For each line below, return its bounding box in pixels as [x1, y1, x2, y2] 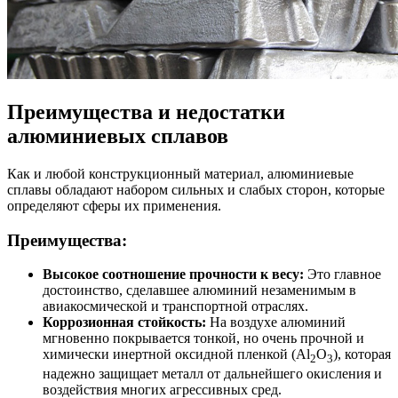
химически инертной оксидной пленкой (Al [43, 346, 310, 362]
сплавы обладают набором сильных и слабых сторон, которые [7, 181, 385, 197]
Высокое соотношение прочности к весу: [43, 267, 304, 283]
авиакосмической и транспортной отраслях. [43, 298, 308, 314]
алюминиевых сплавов [7, 123, 228, 147]
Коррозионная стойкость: [43, 314, 206, 330]
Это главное [304, 267, 381, 283]
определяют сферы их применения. [7, 197, 221, 213]
